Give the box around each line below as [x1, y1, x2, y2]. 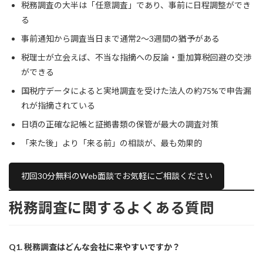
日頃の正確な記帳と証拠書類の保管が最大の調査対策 [21, 119, 218, 129]
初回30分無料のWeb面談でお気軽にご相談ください [21, 171, 213, 181]
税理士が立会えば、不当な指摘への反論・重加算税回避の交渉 [21, 52, 251, 62]
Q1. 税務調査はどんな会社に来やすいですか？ [9, 241, 180, 252]
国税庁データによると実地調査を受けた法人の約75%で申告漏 [21, 85, 251, 96]
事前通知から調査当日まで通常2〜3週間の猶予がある [21, 33, 220, 43]
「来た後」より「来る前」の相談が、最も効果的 [21, 137, 202, 148]
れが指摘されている [21, 100, 95, 110]
